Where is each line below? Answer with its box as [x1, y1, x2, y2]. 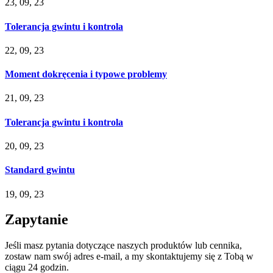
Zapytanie [5, 211, 68, 228]
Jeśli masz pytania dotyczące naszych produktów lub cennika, [5, 240, 242, 251]
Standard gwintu [5, 165, 75, 175]
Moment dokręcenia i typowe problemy [5, 69, 167, 80]
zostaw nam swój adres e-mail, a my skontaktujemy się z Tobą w [5, 251, 253, 262]
